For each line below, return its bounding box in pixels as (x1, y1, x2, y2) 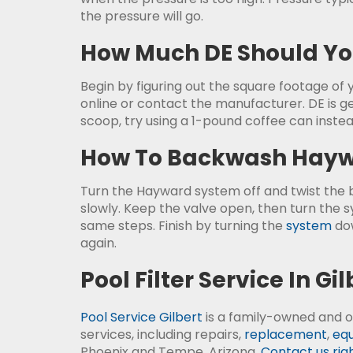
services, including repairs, (80, 325, 244, 344)
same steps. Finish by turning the (80, 217, 286, 235)
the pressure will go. (80, 7, 203, 25)
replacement (244, 325, 327, 344)
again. (80, 234, 117, 252)
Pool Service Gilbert (80, 308, 203, 326)
